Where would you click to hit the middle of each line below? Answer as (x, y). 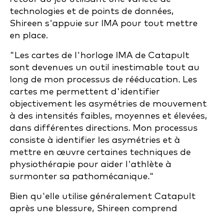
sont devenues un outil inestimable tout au (105, 68)
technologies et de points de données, (92, 11)
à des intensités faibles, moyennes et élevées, (108, 116)
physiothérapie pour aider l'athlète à (91, 164)
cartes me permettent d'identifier (85, 92)
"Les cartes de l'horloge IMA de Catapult (100, 55)
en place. (29, 36)
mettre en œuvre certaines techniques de (100, 152)
